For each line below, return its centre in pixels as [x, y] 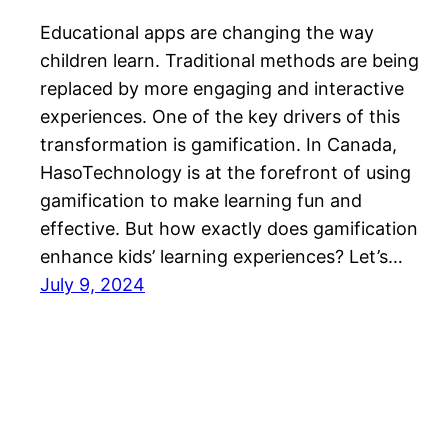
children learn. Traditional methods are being [229, 60]
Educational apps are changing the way [207, 32]
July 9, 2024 [92, 284]
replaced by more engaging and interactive [222, 88]
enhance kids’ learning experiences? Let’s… [221, 256]
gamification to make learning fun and [201, 200]
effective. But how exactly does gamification [229, 228]
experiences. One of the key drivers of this [220, 116]
